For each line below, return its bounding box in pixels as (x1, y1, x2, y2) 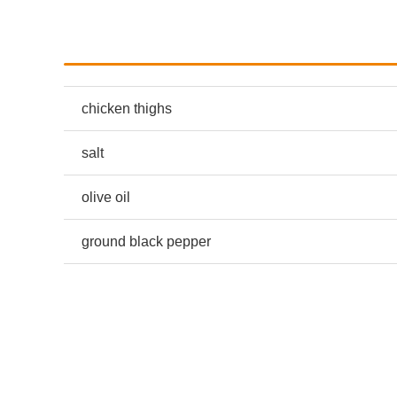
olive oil (82, 190, 130, 206)
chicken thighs (82, 101, 172, 117)
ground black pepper (82, 234, 211, 250)
